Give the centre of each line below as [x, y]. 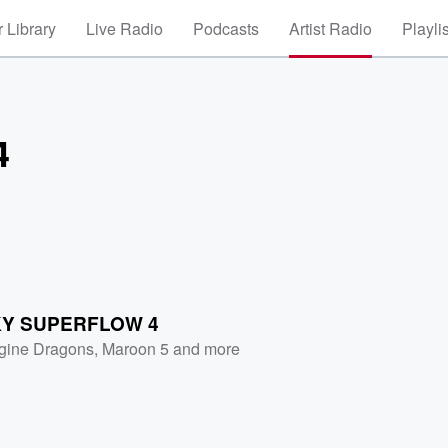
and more [205, 348]
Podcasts [226, 28]
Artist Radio [330, 28]
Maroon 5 [136, 348]
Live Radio [124, 28]
